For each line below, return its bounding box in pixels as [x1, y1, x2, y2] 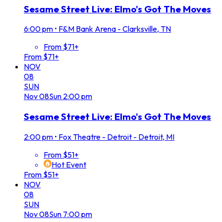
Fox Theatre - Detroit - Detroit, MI [58, 131, 174, 142]
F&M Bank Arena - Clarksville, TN [58, 24, 171, 34]
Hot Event [52, 159, 86, 169]
